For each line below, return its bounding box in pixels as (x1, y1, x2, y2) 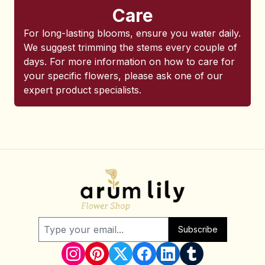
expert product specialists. (24, 84, 141, 96)
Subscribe (177, 224, 218, 234)
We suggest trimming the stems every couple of (24, 41, 237, 53)
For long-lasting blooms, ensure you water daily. (24, 27, 241, 39)
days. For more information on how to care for (24, 56, 235, 67)
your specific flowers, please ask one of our (24, 70, 223, 82)
